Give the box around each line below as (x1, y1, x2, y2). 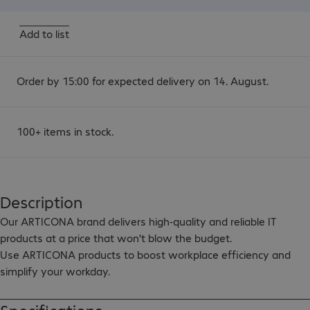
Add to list (19, 26, 69, 41)
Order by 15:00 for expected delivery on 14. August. (17, 73, 268, 88)
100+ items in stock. (17, 124, 113, 138)
